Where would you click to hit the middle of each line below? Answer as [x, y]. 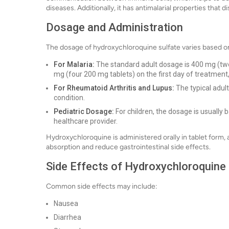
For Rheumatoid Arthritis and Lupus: [114, 88]
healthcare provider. [86, 121]
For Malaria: [74, 64]
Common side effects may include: [102, 186]
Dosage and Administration [114, 27]
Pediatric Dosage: [84, 111]
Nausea [66, 203]
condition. [69, 98]
